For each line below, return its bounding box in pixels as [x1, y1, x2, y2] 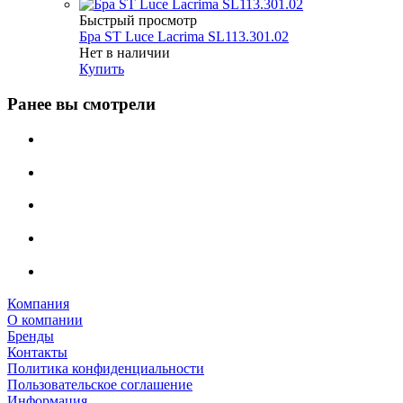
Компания [7, 296, 69, 312]
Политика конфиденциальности [7, 361, 204, 377]
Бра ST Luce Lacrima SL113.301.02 [79, 29, 289, 45]
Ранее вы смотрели [7, 94, 156, 114]
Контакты [7, 345, 67, 361]
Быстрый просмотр [79, 13, 197, 29]
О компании [7, 312, 83, 328]
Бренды [7, 328, 54, 345]
